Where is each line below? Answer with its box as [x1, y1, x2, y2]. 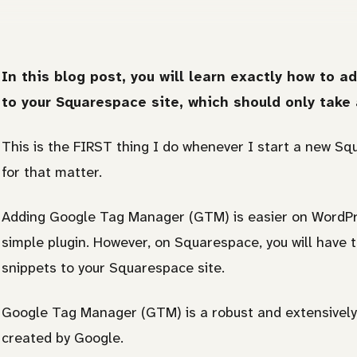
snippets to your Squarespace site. [2, 258, 225, 278]
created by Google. [2, 328, 124, 348]
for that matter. [2, 163, 102, 182]
